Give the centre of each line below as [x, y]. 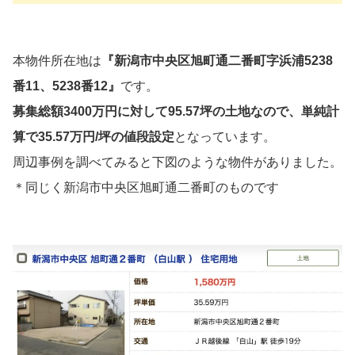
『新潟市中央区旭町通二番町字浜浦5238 [217, 60]
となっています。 [225, 136]
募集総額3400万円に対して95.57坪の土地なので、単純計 [176, 111]
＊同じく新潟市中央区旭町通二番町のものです [146, 187]
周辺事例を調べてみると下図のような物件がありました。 [177, 162]
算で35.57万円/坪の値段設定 [94, 136]
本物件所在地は [57, 60]
